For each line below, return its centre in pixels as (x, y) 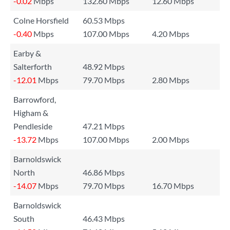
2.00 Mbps (171, 139)
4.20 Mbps (171, 34)
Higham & (31, 113)
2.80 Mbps (171, 80)
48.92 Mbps (104, 66)
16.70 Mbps (173, 186)
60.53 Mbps (104, 20)
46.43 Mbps (104, 218)
